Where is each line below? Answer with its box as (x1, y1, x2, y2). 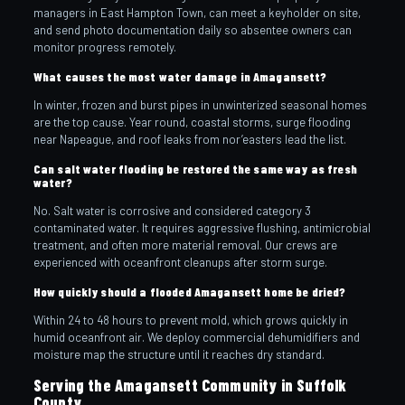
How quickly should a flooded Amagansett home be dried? (33, 283, 346, 299)
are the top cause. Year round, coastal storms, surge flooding (33, 114, 351, 129)
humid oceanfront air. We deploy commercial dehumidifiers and (33, 329, 360, 344)
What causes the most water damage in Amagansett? (33, 68, 327, 84)
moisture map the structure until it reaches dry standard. (33, 346, 325, 362)
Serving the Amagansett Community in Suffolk (33, 374, 347, 395)
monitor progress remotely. (33, 39, 176, 54)
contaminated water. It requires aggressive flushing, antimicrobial (33, 220, 371, 235)
